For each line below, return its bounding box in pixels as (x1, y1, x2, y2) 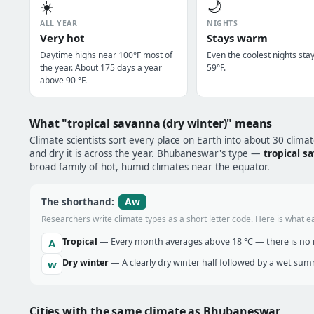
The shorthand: (41, 196, 117, 208)
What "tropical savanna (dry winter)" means (29, 116, 273, 131)
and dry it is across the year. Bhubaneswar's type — (29, 147, 264, 160)
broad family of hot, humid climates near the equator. (29, 161, 270, 173)
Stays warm (207, 31, 268, 45)
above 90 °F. (40, 74, 87, 86)
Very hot (40, 31, 85, 45)
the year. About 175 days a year (40, 62, 162, 74)
